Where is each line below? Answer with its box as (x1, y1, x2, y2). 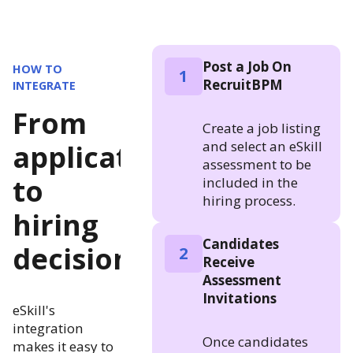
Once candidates (202, 332, 308, 351)
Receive (202, 252, 255, 271)
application (13, 137, 174, 176)
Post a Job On (202, 57, 292, 76)
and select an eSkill (202, 136, 322, 155)
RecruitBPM (202, 75, 283, 94)
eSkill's (13, 300, 55, 319)
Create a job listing (202, 118, 321, 137)
